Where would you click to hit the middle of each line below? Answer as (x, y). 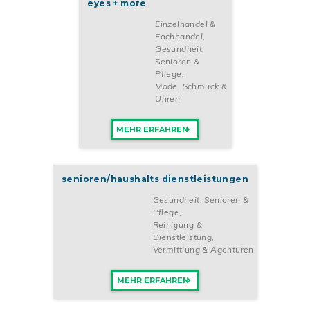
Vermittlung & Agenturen (203, 250)
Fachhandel (179, 37)
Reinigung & (177, 225)
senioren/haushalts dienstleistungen (155, 179)
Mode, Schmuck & (191, 86)
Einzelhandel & (185, 24)
